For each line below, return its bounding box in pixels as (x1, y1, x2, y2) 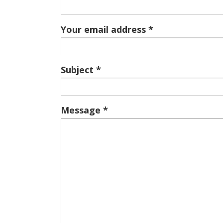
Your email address (61, 23, 146, 35)
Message (61, 104, 101, 116)
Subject (61, 64, 94, 76)
